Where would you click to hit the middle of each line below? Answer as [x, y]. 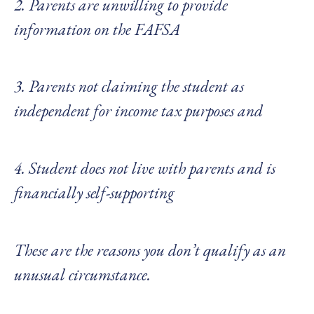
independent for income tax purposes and [138, 111]
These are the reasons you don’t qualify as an [150, 250]
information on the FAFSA [97, 29]
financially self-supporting [94, 193]
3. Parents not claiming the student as [129, 86]
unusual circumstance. [82, 274]
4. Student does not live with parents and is [144, 168]
